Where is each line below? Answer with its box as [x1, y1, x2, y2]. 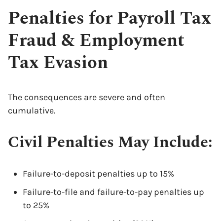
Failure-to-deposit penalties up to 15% [23, 168, 174, 179]
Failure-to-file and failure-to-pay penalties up [23, 186, 204, 197]
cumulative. [8, 105, 55, 116]
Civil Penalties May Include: [8, 130, 213, 154]
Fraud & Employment [8, 27, 184, 54]
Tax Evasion [8, 49, 108, 76]
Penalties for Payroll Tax [8, 5, 211, 32]
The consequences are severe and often [8, 92, 165, 103]
